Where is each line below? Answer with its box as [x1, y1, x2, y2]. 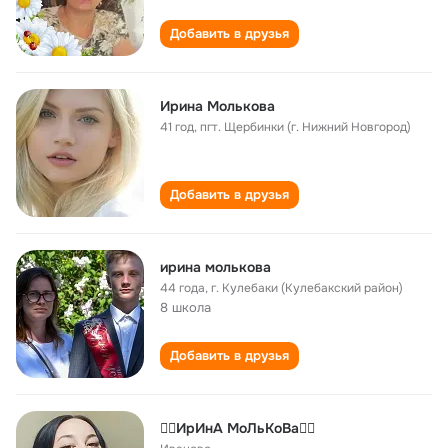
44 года [160, 280, 205, 296]
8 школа [160, 299, 211, 316]
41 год [160, 119, 194, 135]
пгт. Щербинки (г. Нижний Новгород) [200, 119, 411, 135]
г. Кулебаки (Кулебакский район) [211, 280, 403, 296]
